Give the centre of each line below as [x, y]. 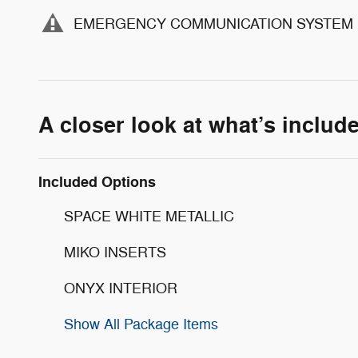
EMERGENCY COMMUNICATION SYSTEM [213, 24]
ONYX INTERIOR [121, 289]
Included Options [97, 183]
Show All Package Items [141, 325]
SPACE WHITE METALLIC [149, 217]
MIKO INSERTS [115, 253]
